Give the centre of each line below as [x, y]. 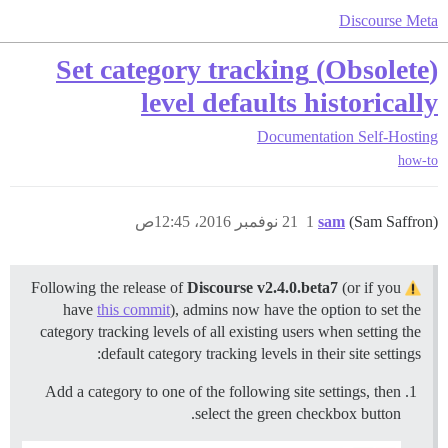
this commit [133, 310]
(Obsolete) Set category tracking [182, 69]
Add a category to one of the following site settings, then [223, 392]
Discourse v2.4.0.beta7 [262, 288]
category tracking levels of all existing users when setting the [230, 332]
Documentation [305, 136]
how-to [418, 161]
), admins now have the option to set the [295, 310]
